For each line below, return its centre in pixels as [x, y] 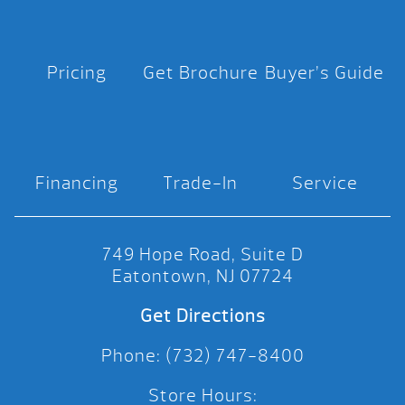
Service [325, 184]
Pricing [76, 73]
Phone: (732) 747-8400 [202, 356]
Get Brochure [200, 73]
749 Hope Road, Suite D [202, 255]
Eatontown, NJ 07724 [202, 277]
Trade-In [201, 184]
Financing [76, 184]
